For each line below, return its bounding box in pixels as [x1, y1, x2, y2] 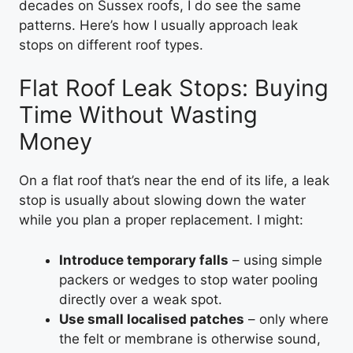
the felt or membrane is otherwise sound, [59, 330, 321, 347]
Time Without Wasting [19, 101, 258, 128]
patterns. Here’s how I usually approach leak [19, 17, 298, 33]
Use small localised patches [59, 310, 244, 327]
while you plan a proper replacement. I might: [19, 212, 303, 228]
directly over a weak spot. [59, 291, 222, 307]
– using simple [229, 251, 322, 268]
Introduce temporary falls [59, 251, 229, 268]
